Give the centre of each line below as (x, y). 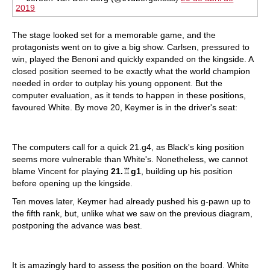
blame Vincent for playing (61, 171)
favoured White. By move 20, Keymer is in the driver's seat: (125, 107)
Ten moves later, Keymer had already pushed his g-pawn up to (131, 201)
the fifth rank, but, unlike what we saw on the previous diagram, (132, 213)
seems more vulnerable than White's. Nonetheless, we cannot (130, 159)
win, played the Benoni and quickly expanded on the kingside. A (133, 59)
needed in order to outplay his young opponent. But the (117, 83)
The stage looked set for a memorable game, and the (114, 35)
